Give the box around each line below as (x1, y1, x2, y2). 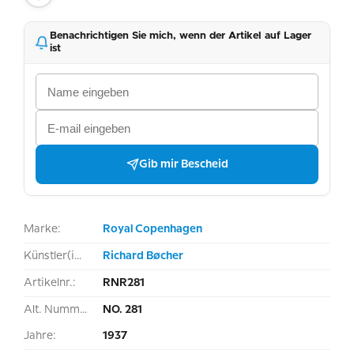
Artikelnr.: (24, 277, 76, 288)
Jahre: (24, 330, 56, 341)
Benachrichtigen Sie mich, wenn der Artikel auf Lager (50, 31, 311, 41)
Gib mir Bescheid (138, 159, 228, 170)
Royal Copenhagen (103, 224, 202, 235)
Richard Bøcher (103, 250, 183, 262)
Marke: (24, 224, 61, 235)
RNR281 (103, 277, 145, 288)
